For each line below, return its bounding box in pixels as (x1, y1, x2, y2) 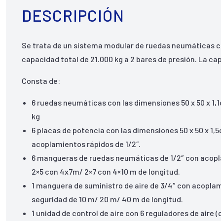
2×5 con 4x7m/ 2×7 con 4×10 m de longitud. (32, 167, 181, 176)
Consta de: (22, 76, 61, 85)
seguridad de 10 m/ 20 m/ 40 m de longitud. (32, 194, 184, 204)
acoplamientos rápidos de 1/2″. (32, 139, 141, 148)
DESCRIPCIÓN (22, 6, 125, 25)
